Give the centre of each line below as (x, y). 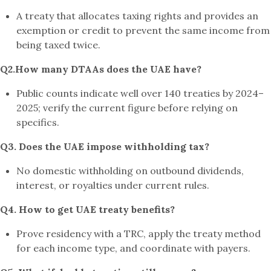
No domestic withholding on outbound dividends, (130, 170)
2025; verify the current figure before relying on (127, 107)
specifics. (38, 122)
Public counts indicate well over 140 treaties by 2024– (140, 93)
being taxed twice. (59, 44)
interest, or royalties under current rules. (113, 185)
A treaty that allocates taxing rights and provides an (138, 15)
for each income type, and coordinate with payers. (134, 248)
